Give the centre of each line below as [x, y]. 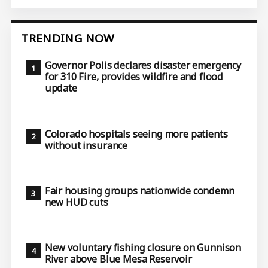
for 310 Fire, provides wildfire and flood [134, 77]
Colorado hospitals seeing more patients [136, 134]
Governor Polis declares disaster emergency [143, 66]
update [61, 88]
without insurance [86, 145]
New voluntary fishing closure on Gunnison [143, 248]
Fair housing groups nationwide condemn [139, 191]
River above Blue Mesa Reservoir [118, 259]
